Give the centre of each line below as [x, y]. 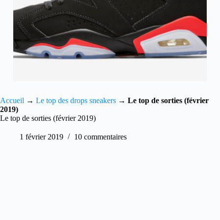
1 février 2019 [41, 137]
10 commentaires [100, 137]
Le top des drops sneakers [76, 101]
